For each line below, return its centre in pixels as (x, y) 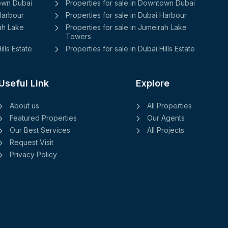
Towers (78, 36)
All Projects (166, 130)
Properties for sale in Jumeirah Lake (126, 27)
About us (24, 105)
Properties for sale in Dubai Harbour (126, 15)
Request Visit (32, 142)
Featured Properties (43, 118)
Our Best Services (40, 130)
